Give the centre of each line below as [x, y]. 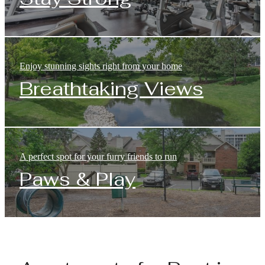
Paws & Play [77, 179]
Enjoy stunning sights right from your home [101, 66]
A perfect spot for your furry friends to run [98, 156]
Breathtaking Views [112, 88]
